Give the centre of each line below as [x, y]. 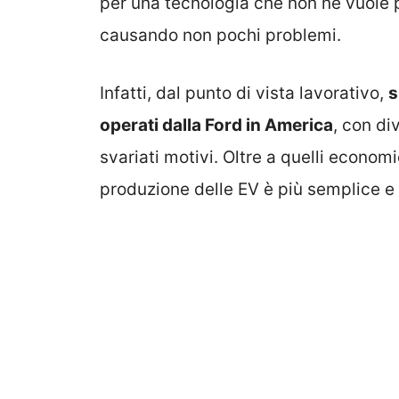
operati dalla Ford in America [216, 125]
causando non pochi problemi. [220, 36]
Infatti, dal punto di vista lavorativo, [244, 93]
